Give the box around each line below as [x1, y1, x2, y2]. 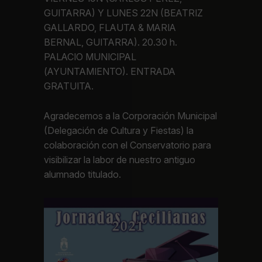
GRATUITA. [44, 80, 94, 92]
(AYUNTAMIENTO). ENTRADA [44, 65, 176, 77]
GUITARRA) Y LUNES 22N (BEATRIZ [44, 6, 204, 19]
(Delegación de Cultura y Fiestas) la [44, 125, 194, 137]
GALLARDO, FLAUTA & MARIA [44, 21, 177, 33]
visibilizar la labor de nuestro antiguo [44, 154, 196, 166]
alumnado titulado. [44, 168, 122, 181]
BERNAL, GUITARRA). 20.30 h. [44, 36, 178, 48]
